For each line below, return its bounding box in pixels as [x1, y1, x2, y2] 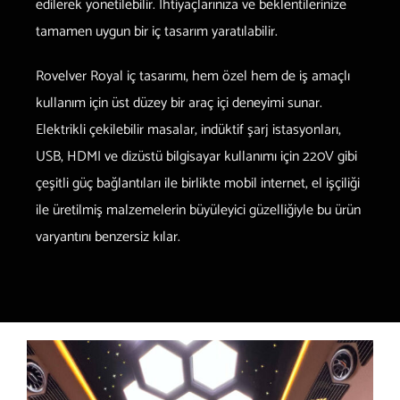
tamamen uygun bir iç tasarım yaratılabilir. [36, 19, 278, 44]
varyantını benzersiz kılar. [36, 224, 180, 249]
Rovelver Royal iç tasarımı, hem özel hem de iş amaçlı [36, 63, 350, 88]
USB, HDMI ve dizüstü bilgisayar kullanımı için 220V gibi [36, 144, 357, 169]
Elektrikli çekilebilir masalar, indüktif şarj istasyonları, [36, 117, 341, 142]
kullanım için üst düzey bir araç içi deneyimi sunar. [36, 90, 322, 115]
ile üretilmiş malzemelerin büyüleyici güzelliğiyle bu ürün [36, 197, 361, 222]
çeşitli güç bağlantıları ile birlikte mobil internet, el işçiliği [36, 171, 360, 196]
